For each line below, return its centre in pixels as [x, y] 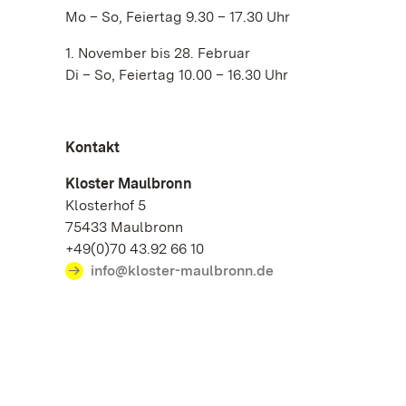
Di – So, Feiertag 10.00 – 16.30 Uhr [177, 75]
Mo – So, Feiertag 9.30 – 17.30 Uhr [178, 17]
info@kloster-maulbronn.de [182, 271]
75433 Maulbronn [129, 227]
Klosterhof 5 [110, 205]
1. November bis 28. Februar [158, 53]
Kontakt [92, 147]
